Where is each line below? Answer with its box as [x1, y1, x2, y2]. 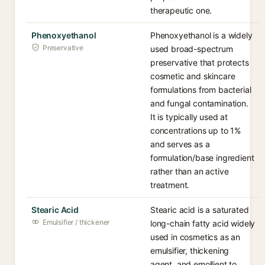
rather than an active [150, 166, 229, 176]
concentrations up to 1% [150, 125, 241, 135]
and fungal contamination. [150, 98, 248, 108]
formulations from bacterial [150, 85, 251, 95]
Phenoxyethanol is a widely [150, 30, 253, 40]
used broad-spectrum [150, 44, 233, 54]
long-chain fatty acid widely [150, 218, 256, 228]
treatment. [150, 180, 190, 190]
